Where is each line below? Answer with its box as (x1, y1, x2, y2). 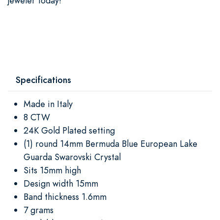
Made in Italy (24, 97, 73, 110)
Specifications (16, 73, 71, 86)
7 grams (24, 203, 54, 216)
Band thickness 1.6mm (24, 190, 107, 203)
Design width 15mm (24, 177, 98, 190)
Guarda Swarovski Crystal (24, 150, 121, 163)
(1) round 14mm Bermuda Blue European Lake (24, 137, 197, 150)
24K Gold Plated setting (24, 124, 115, 137)
